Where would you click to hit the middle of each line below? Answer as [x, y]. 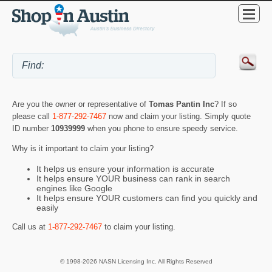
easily [47, 207]
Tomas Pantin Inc [182, 104]
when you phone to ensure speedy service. [163, 129]
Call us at [30, 227]
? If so [226, 104]
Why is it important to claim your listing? [83, 149]
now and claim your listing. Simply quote [178, 117]
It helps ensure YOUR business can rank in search [133, 178]
